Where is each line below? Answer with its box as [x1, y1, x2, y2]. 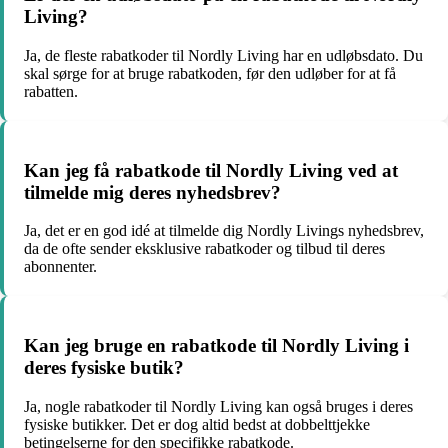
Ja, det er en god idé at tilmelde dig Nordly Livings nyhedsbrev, [24, 222, 424, 240]
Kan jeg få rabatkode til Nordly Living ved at [24, 159, 398, 181]
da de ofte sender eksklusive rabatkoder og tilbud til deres [24, 240, 385, 258]
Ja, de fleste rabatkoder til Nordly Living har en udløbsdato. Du [24, 47, 423, 64]
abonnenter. [24, 258, 97, 276]
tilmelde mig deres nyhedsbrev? [24, 181, 281, 203]
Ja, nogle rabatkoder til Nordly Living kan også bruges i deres [24, 397, 413, 415]
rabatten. [24, 83, 78, 100]
